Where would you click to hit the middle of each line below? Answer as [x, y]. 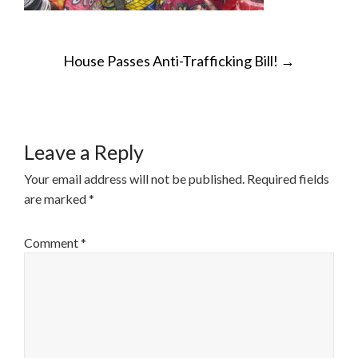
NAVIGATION [117, 78]
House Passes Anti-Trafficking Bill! [172, 61]
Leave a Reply [84, 152]
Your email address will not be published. [134, 179]
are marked [56, 199]
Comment [52, 243]
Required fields [288, 179]
